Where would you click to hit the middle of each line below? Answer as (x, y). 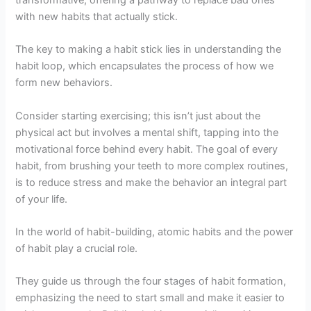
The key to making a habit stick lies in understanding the (149, 50)
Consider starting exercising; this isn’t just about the (138, 116)
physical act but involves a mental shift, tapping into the (147, 132)
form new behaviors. (64, 83)
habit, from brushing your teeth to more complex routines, (152, 166)
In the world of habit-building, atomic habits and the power (154, 232)
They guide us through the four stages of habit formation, (151, 281)
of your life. (42, 199)
